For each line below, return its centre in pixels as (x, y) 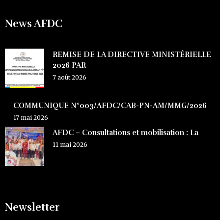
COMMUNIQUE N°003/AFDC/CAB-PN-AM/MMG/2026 (110, 106)
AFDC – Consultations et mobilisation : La (125, 133)
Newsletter (32, 207)
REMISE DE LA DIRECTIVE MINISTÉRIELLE (132, 55)
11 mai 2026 (70, 145)
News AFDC (34, 24)
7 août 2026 (69, 78)
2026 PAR (69, 66)
